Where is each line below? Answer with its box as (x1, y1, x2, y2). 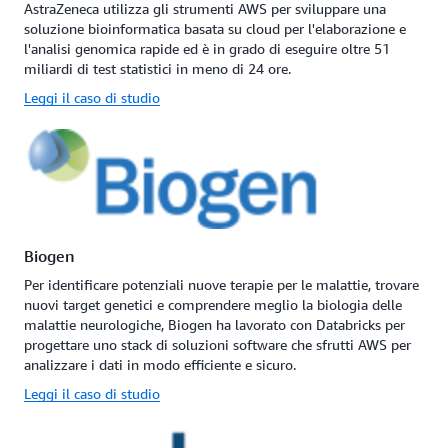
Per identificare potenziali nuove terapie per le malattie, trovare (24, 276, 419, 294)
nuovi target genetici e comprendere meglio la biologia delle (24, 296, 402, 314)
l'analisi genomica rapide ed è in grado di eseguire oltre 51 (24, 40, 390, 58)
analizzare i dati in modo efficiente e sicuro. (24, 356, 296, 374)
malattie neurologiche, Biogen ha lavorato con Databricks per (24, 316, 405, 334)
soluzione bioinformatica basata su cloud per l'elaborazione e (24, 20, 406, 38)
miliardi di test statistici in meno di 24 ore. (24, 60, 291, 78)
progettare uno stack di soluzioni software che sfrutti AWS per (24, 336, 411, 354)
